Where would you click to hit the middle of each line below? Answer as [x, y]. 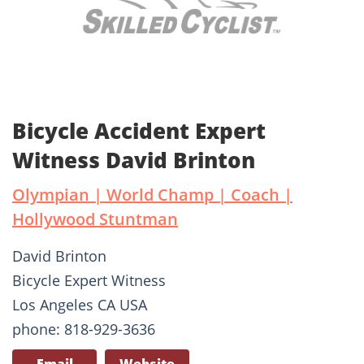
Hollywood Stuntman [95, 219]
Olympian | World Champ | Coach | [152, 195]
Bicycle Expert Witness [89, 281]
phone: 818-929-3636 [84, 329]
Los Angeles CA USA [80, 305]
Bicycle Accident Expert [139, 131]
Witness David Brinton [134, 160]
